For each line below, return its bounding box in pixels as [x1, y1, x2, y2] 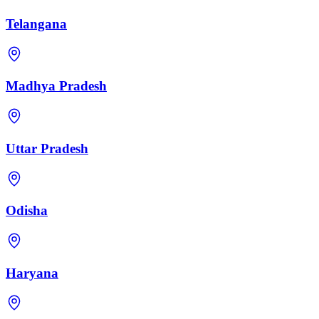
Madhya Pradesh [6, 78, 107, 94]
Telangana [6, 16, 67, 31]
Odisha [6, 203, 48, 219]
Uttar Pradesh [6, 140, 88, 156]
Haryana [6, 265, 58, 281]
